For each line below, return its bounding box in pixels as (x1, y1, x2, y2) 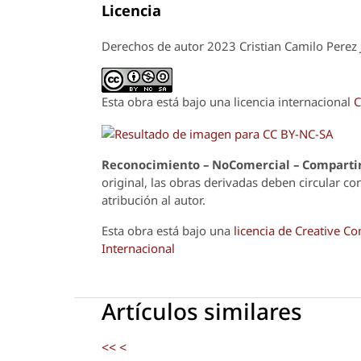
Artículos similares (102, 295, 302, 326)
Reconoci (102, 156, 156, 172)
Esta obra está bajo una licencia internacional (102, 93, 354, 110)
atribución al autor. (102, 191, 209, 208)
